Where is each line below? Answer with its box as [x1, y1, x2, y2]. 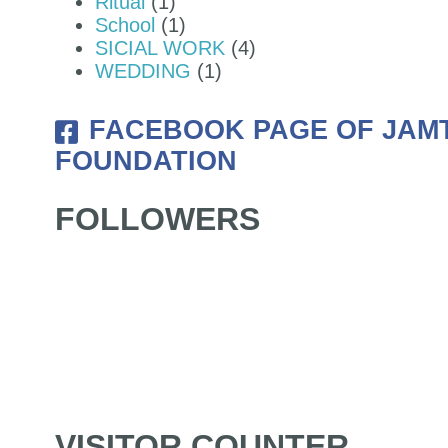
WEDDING [95, 59, 191, 82]
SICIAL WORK [95, 36, 225, 59]
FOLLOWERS [55, 200, 260, 237]
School [95, 13, 155, 36]
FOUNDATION [55, 145, 237, 176]
